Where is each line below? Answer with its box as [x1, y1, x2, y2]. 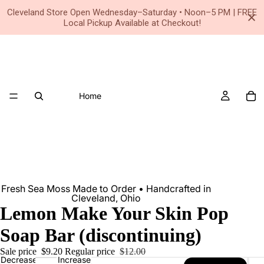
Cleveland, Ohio [71, 192, 141, 204]
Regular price [65, 246, 117, 256]
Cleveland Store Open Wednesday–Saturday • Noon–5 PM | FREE [7, 7, 257, 18]
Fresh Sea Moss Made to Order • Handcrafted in [1, 183, 211, 194]
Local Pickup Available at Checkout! [63, 18, 201, 28]
